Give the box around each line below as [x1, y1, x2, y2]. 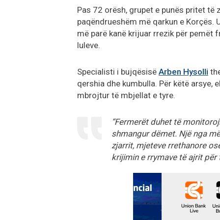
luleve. [77, 40, 100, 50]
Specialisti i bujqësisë [77, 66, 159, 77]
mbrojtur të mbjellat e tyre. [77, 90, 175, 100]
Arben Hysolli [159, 66, 208, 77]
